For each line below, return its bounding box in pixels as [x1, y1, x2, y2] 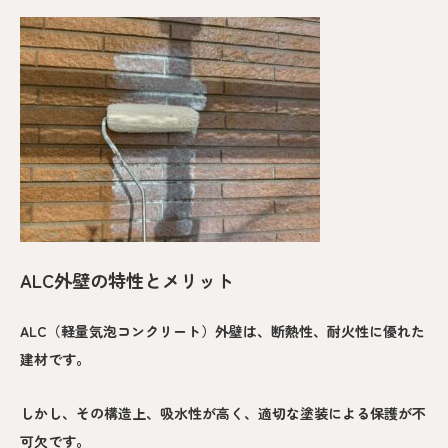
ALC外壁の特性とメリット [20, 266, 234, 293]
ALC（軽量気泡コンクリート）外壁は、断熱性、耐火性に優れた [20, 320, 425, 341]
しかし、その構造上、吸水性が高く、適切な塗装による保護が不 [20, 402, 426, 423]
